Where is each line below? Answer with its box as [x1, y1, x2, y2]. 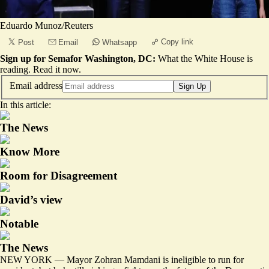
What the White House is [158, 53, 253, 64]
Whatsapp [102, 38, 137, 47]
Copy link [161, 37, 193, 46]
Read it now [33, 64, 79, 74]
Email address [10, 80, 62, 91]
